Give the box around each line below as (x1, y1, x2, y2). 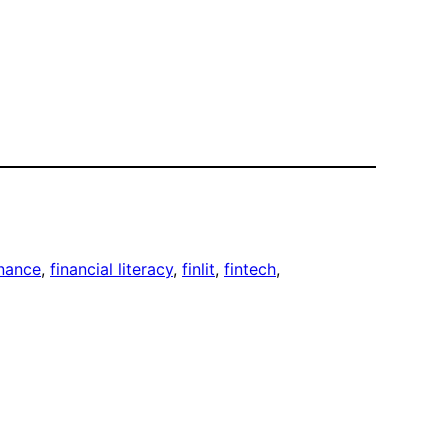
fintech (224, 259, 276, 280)
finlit (182, 259, 215, 280)
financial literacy (50, 259, 173, 280)
